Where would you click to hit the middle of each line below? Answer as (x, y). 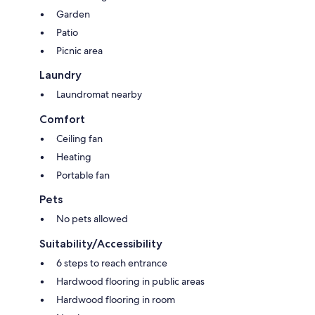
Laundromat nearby (99, 95)
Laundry (60, 75)
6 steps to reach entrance (112, 263)
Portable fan (83, 175)
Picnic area (79, 51)
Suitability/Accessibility (101, 244)
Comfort (62, 120)
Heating (74, 157)
